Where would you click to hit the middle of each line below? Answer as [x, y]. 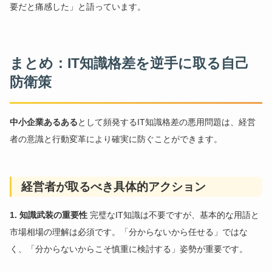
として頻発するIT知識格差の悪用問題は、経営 [167, 122]
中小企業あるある [44, 122]
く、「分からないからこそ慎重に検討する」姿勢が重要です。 [129, 249]
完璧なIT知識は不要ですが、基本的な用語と [174, 215]
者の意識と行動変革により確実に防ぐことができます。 [116, 139]
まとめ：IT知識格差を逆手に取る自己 [130, 64]
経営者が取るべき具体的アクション [114, 187]
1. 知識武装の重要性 [49, 215]
